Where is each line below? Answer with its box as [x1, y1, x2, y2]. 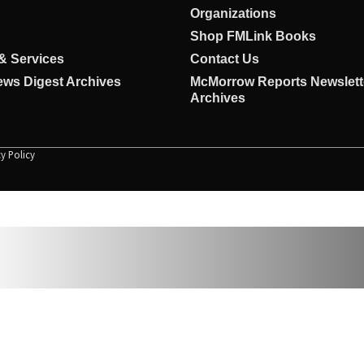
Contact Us [190, 51, 259, 66]
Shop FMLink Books [190, 28, 316, 43]
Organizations [190, 6, 276, 20]
